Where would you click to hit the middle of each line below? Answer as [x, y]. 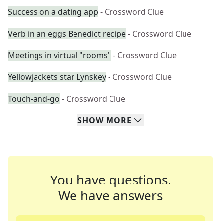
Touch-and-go [34, 99]
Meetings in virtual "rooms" [59, 55]
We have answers [110, 195]
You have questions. [110, 180]
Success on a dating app [53, 12]
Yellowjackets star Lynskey [57, 77]
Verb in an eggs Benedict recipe [67, 34]
